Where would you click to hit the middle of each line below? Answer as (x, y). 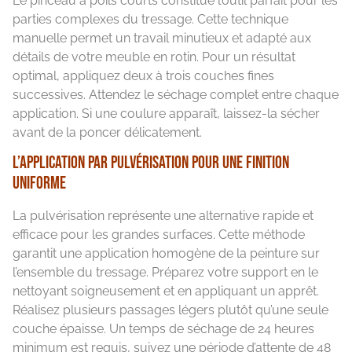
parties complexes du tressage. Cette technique (150, 20)
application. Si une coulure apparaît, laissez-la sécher (166, 114)
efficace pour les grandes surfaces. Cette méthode (159, 235)
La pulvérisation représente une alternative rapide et (163, 216)
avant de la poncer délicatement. (107, 133)
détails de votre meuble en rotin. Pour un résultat (154, 57)
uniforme (39, 184)
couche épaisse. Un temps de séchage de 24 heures (163, 329)
